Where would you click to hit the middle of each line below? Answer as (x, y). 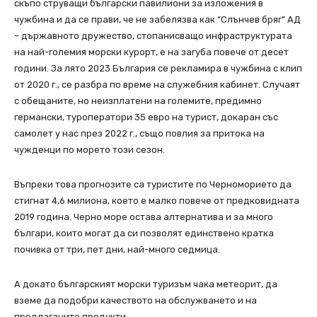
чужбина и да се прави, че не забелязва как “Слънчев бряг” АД (157, 20)
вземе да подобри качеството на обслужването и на (136, 301)
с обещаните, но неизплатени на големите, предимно (138, 101)
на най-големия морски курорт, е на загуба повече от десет (151, 52)
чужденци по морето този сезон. (90, 150)
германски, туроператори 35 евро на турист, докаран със (146, 117)
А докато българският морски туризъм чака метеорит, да (146, 284)
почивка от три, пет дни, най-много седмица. (117, 250)
